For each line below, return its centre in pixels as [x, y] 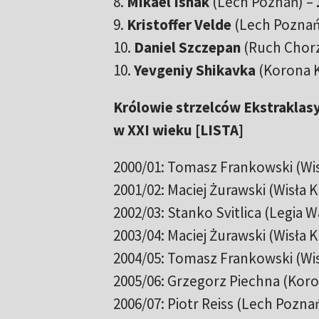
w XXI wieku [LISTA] [178, 130]
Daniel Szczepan [188, 48]
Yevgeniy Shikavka [194, 70]
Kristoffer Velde [179, 25]
